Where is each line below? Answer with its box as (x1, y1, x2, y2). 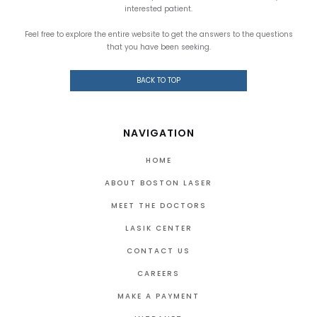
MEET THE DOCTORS (110, 200, 207, 211)
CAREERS (137, 267, 180, 279)
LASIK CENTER (125, 222, 192, 234)
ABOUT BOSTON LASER (105, 177, 212, 188)
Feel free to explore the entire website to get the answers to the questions (24, 28, 293, 40)
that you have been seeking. (106, 41, 211, 52)
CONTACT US (127, 245, 190, 256)
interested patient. (125, 3, 192, 14)
